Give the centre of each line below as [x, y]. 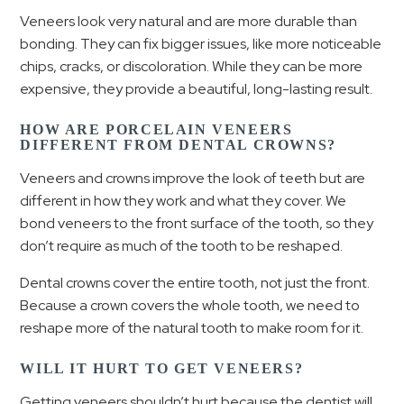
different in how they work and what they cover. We [184, 201]
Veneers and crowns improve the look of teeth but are [193, 178]
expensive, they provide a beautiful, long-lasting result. [197, 89]
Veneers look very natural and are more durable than [189, 21]
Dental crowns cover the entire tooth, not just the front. [195, 283]
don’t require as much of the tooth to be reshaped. [182, 246]
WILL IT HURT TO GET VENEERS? [162, 368]
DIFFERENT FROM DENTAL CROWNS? [178, 145]
